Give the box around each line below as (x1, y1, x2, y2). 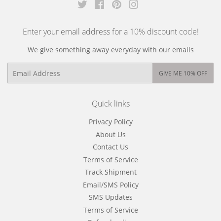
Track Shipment (84, 167, 137, 177)
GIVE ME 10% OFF (159, 69, 207, 78)
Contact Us (93, 142, 128, 152)
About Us (95, 129, 126, 139)
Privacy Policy (88, 117, 133, 127)
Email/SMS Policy (82, 180, 139, 189)
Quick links (91, 98, 130, 110)
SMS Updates (88, 192, 133, 202)
